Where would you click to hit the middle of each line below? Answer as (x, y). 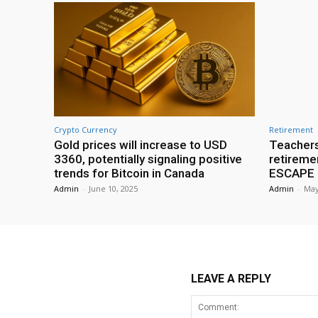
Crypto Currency (86, 129)
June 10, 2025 (113, 188)
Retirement (291, 129)
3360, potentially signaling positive (148, 159)
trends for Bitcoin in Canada (129, 173)
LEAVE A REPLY (231, 278)
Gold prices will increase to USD (141, 144)
